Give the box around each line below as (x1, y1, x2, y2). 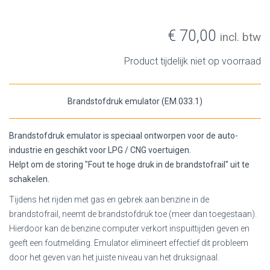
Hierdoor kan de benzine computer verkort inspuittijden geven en (9, 223, 250, 233)
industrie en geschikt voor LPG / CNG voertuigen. (9, 145, 191, 155)
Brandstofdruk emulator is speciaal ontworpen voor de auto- (9, 130, 238, 140)
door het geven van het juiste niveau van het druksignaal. (9, 252, 219, 262)
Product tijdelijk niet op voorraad (124, 55, 261, 67)
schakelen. (9, 174, 49, 184)
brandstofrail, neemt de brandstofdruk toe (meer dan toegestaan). (9, 209, 257, 219)
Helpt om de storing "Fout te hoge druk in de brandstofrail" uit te (9, 159, 250, 169)
